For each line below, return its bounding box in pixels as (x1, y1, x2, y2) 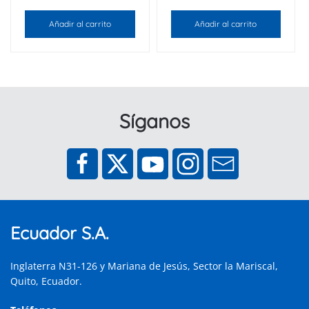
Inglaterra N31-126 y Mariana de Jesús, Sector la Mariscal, (10, 259, 278, 272)
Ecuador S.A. (10, 221, 109, 243)
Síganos (119, 108, 190, 133)
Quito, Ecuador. (10, 274, 82, 288)
